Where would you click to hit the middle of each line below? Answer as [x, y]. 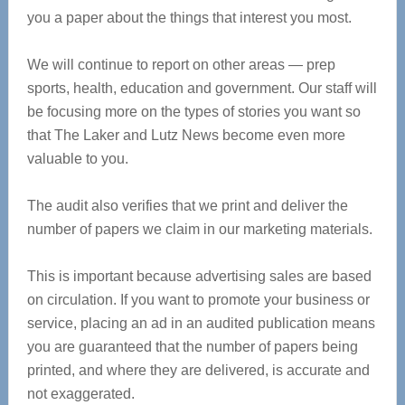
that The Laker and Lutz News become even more [186, 135]
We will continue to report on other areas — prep [181, 65]
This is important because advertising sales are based [199, 276]
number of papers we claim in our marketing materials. [199, 229]
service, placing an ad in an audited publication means [201, 323]
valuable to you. [77, 159]
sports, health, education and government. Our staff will [202, 88]
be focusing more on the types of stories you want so [193, 112]
